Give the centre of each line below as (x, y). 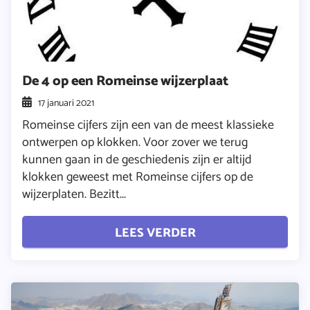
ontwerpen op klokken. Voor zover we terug (135, 142)
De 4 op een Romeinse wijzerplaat (125, 81)
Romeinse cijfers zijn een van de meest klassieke (148, 125)
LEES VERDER (155, 233)
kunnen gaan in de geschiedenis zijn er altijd (137, 159)
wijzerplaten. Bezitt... (74, 194)
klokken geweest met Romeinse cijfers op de (138, 177)
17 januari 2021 (66, 103)
